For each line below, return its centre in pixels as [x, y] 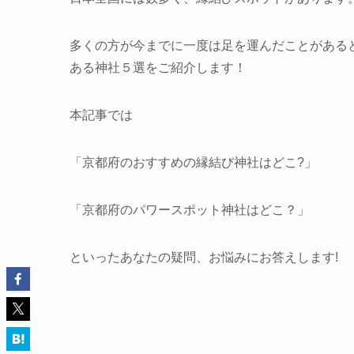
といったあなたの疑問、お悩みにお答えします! [204, 258]
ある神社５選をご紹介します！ [158, 68]
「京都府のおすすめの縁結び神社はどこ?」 [193, 163]
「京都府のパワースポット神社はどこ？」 [190, 210]
